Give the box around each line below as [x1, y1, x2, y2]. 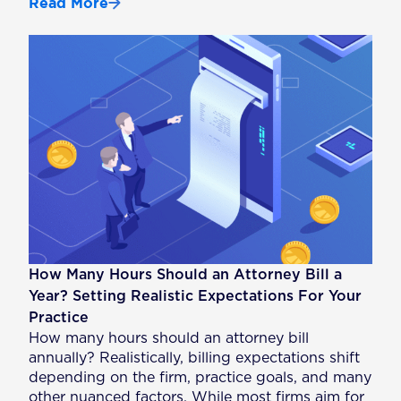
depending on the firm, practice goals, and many [29, 370, 372, 385]
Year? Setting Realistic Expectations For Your [29, 288, 363, 303]
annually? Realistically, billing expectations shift [29, 350, 361, 365]
